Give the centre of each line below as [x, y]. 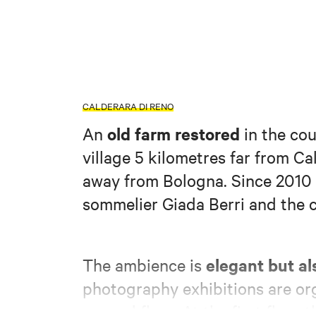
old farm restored [174, 133]
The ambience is [144, 265]
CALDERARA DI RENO [128, 105]
